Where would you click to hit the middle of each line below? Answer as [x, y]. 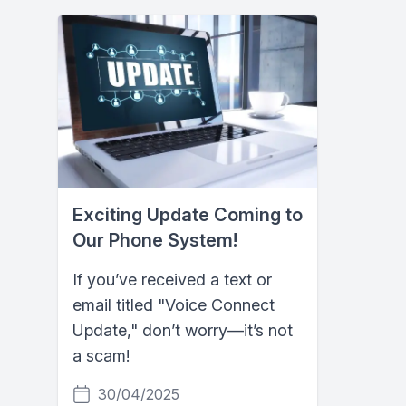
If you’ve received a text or [172, 280]
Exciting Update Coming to [188, 215]
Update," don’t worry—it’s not [183, 331]
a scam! [101, 356]
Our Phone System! [155, 241]
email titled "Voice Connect [174, 305]
